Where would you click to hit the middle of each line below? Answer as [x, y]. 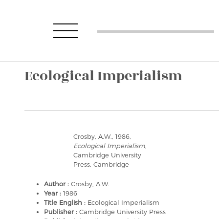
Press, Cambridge [101, 164]
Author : [57, 184]
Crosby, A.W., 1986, [102, 136]
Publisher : [62, 212]
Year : [54, 193]
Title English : [66, 202]
